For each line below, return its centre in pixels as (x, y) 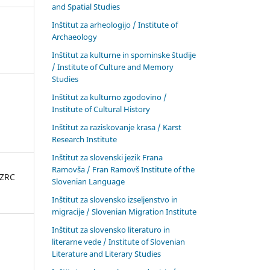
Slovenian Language (88, 181)
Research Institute (84, 139)
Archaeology (74, 36)
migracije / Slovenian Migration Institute (124, 211)
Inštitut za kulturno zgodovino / (109, 97)
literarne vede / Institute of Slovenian (118, 241)
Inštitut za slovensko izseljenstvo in (115, 199)
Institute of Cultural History (101, 109)
